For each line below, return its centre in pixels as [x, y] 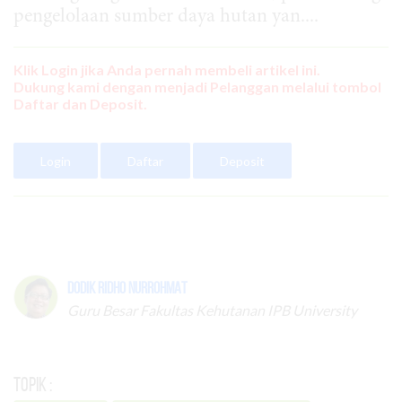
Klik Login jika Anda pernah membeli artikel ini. [167, 70]
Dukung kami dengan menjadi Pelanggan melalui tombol [197, 87]
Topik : [33, 385]
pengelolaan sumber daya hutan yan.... [166, 17]
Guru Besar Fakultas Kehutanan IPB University [212, 310]
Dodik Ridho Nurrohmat [127, 288]
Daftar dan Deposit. [80, 104]
